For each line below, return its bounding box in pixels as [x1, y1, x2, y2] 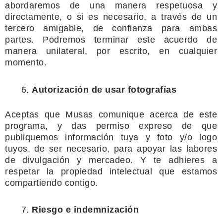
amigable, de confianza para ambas [43, 23, 218, 33]
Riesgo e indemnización [32, 205, 139, 215]
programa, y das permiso [5, 120, 129, 131]
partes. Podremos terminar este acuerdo [5, 35, 198, 45]
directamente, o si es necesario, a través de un [5, 12, 217, 22]
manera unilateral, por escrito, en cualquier [5, 46, 217, 56]
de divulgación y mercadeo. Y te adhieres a [5, 155, 217, 165]
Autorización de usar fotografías [32, 84, 176, 95]
